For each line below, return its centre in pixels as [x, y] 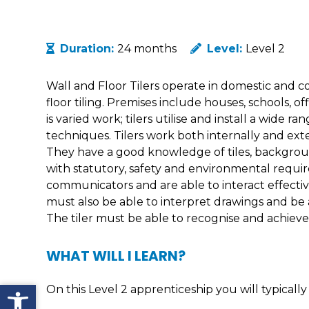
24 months [147, 49]
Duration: [89, 49]
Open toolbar [45, 291]
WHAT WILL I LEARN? [116, 256]
